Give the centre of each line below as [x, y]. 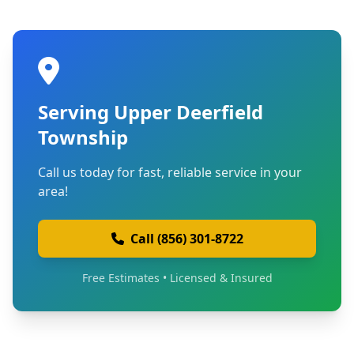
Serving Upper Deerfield [151, 112]
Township [83, 137]
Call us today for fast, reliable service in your [170, 172]
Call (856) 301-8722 [186, 239]
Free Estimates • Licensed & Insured [177, 278]
